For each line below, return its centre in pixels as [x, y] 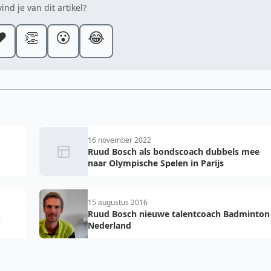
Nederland [109, 225]
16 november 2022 [119, 140]
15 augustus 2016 [118, 202]
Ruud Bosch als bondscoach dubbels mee [174, 152]
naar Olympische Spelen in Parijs [156, 163]
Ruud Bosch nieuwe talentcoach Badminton [179, 214]
